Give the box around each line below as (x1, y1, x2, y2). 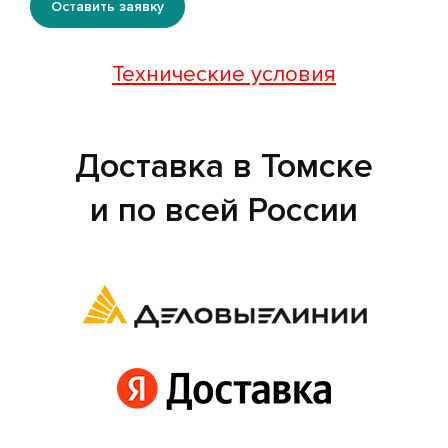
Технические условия (112, 61, 336, 89)
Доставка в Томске (75, 146, 373, 188)
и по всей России (90, 190, 358, 232)
